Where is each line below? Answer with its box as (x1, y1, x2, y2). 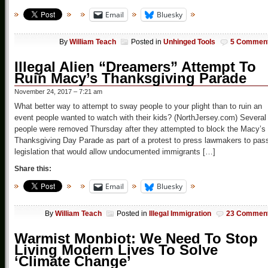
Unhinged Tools (163, 38, 215, 47)
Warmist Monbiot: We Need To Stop (14, 230, 258, 247)
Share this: (14, 165, 51, 173)
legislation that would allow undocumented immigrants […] (14, 147, 215, 157)
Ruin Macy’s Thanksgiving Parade (14, 70, 246, 87)
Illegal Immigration (149, 209, 211, 218)
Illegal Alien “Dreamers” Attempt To (14, 59, 256, 75)
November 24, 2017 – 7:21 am (14, 88, 102, 96)
